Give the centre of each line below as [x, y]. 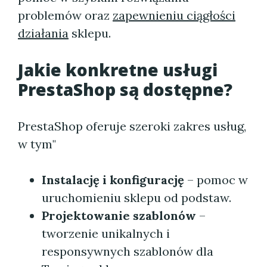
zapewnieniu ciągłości [174, 15]
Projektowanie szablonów [119, 215]
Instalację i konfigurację [113, 180]
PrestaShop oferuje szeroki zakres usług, [132, 126]
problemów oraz [65, 15]
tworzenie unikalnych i [106, 233]
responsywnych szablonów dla [128, 251]
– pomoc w [216, 180]
